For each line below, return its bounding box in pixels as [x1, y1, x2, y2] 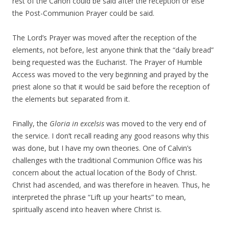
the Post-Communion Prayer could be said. [12, 8, 154, 18]
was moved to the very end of [104, 119, 206, 129]
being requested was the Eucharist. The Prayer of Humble [12, 57, 202, 67]
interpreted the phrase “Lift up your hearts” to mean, [12, 192, 186, 202]
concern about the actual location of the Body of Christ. [12, 168, 197, 178]
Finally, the [12, 119, 50, 129]
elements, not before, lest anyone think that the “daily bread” [12, 45, 214, 55]
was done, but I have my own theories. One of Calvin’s [12, 143, 192, 153]
